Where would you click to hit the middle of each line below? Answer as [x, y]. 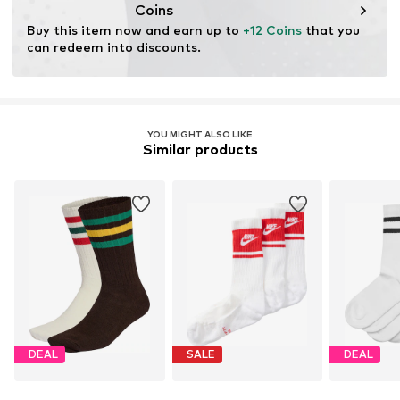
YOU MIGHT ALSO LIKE [200, 133]
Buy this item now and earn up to [135, 29]
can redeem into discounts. [114, 46]
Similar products [200, 149]
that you [331, 29]
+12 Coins [272, 29]
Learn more [52, 39]
